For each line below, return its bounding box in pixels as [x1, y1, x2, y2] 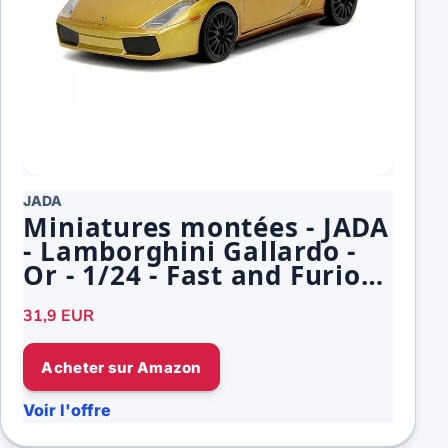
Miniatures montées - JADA [23, 209, 389, 246]
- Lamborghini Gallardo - [23, 233, 357, 270]
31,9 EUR [23, 304, 95, 327]
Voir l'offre [23, 400, 112, 421]
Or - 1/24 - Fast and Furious [23, 257, 393, 294]
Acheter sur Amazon [41, 357, 202, 377]
